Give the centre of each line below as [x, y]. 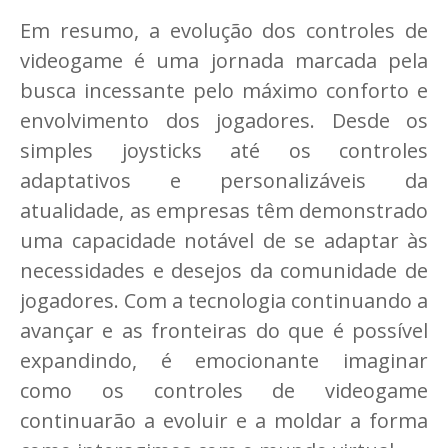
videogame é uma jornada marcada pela [224, 61]
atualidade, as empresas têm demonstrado [224, 211]
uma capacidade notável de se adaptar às [224, 241]
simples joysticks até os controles [224, 151]
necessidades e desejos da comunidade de [224, 271]
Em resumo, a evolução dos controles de [224, 31]
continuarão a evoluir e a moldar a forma [224, 421]
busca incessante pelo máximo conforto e [224, 91]
